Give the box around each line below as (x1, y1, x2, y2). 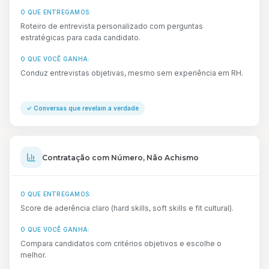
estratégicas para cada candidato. (20, 33, 141, 42)
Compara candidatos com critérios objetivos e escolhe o (20, 239, 222, 248)
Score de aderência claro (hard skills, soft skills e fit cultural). (20, 204, 234, 213)
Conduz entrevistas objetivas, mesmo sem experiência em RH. (20, 68, 243, 77)
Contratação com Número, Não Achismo (42, 153, 199, 162)
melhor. (20, 250, 46, 259)
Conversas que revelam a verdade (34, 104, 139, 112)
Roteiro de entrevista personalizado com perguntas (20, 22, 203, 31)
